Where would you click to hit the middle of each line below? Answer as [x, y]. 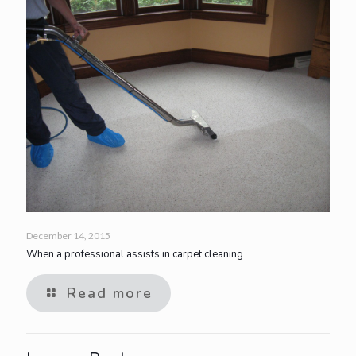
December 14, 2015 [68, 236]
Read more [110, 294]
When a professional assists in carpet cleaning [135, 255]
